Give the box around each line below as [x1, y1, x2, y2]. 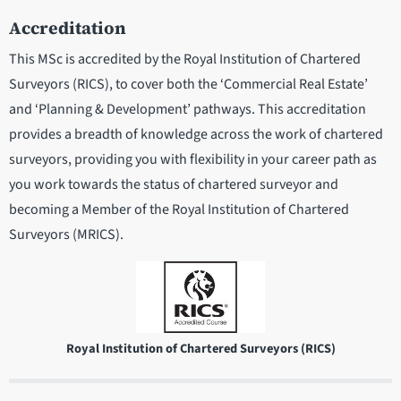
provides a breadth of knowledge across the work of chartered [9, 124, 383, 144]
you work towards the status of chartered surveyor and [9, 174, 338, 194]
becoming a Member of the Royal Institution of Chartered [9, 199, 349, 219]
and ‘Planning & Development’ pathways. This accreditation [9, 98, 366, 119]
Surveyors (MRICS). [9, 224, 124, 244]
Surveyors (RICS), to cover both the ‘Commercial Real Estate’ [9, 73, 368, 94]
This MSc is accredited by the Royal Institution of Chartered [9, 48, 361, 69]
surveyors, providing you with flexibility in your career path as [9, 149, 377, 169]
